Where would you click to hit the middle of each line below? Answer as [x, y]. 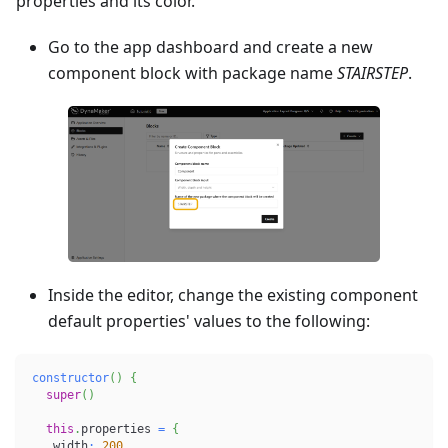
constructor [70, 378]
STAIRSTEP [372, 73]
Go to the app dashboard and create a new [210, 47]
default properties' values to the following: [209, 321]
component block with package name [192, 73]
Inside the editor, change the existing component [233, 295]
